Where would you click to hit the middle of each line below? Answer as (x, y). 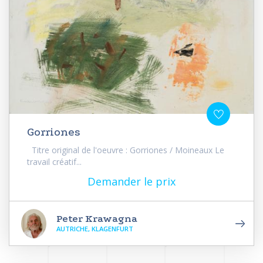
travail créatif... (54, 162)
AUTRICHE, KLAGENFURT (95, 229)
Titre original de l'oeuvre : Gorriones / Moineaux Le (126, 150)
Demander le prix (131, 182)
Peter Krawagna (97, 219)
